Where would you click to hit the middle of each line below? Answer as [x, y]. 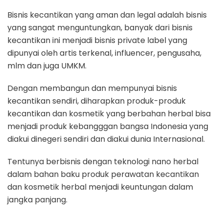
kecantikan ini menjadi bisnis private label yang [97, 40]
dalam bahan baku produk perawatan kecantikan [103, 174]
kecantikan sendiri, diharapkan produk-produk [97, 101]
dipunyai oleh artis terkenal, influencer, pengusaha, [104, 53]
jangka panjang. [37, 199]
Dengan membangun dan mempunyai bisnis [92, 88]
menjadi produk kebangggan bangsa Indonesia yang [108, 126]
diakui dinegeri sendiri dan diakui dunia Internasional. [106, 139]
